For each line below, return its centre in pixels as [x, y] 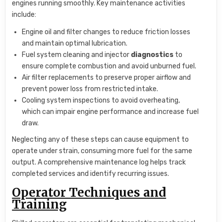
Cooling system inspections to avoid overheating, [101, 101]
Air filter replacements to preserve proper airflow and [107, 78]
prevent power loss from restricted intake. [90, 89]
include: [24, 15]
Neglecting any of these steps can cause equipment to [101, 140]
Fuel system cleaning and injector [77, 55]
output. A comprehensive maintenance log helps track [99, 163]
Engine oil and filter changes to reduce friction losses [106, 32]
